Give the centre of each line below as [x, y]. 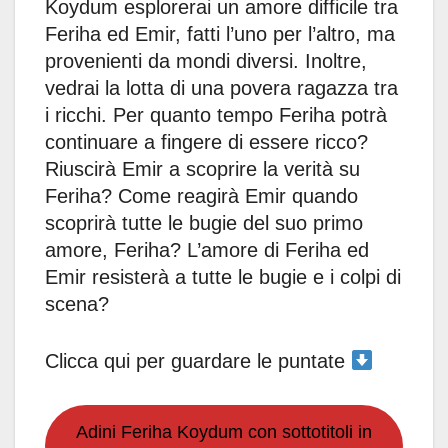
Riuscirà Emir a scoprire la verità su [202, 169]
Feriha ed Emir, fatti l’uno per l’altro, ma [220, 34]
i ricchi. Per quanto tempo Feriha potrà [216, 115]
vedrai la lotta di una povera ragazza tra [221, 88]
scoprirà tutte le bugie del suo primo [204, 223]
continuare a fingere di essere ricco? [206, 142]
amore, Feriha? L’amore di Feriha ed [207, 250]
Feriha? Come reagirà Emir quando [201, 196]
